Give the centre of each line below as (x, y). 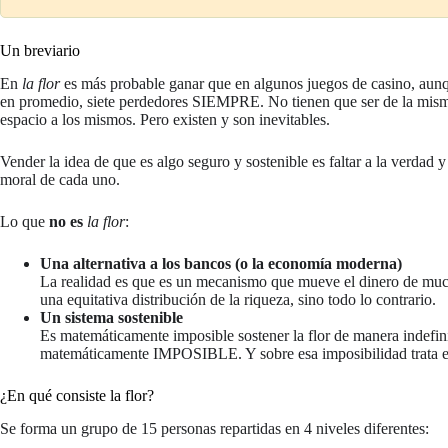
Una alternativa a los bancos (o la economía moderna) (221, 263)
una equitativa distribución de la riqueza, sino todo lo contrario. (238, 299)
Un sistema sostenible (111, 317)
